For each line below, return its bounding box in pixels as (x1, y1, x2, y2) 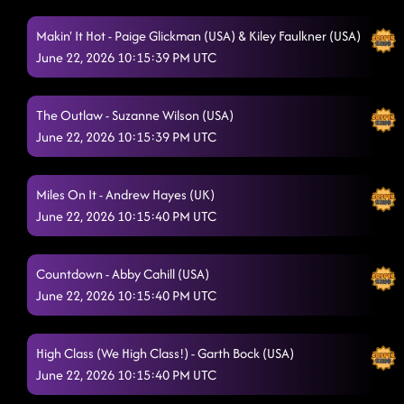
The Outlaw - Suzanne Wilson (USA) (36, 106, 234, 124)
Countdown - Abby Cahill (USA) (36, 264, 209, 283)
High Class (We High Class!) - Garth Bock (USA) (36, 344, 294, 363)
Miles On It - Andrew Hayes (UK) (36, 185, 215, 204)
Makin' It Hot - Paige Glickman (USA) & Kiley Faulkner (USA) (36, 26, 361, 45)
